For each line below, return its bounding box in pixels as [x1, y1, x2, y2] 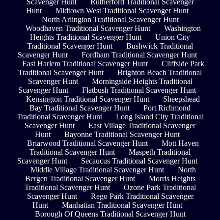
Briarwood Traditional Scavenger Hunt [27, 139, 148, 148]
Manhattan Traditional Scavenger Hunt [61, 201, 182, 210]
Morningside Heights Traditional [91, 77, 192, 86]
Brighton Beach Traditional [117, 68, 202, 77]
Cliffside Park [161, 59, 204, 68]
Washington [164, 24, 201, 33]
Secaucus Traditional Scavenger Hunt [81, 157, 197, 165]
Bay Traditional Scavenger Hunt [29, 104, 130, 112]
